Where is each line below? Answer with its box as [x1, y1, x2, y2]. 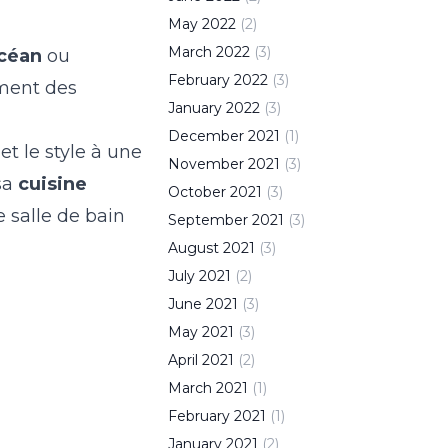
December [168, 127, 244, 145]
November [168, 155, 244, 173]
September [168, 211, 248, 229]
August [168, 239, 219, 257]
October [168, 183, 226, 201]
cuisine [18, 173, 87, 196]
